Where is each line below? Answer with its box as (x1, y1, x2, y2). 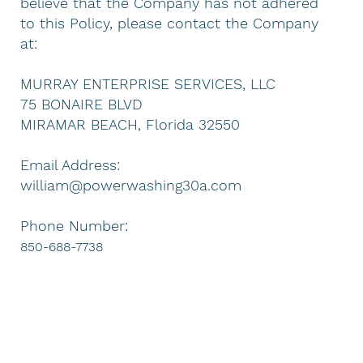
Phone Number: (20, 216, 129, 234)
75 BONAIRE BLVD (20, 95, 143, 113)
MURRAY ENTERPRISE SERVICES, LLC (20, 75, 276, 92)
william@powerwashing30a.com (20, 176, 242, 194)
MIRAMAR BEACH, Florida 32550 (20, 115, 241, 133)
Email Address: (20, 156, 121, 173)
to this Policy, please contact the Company (20, 14, 319, 32)
